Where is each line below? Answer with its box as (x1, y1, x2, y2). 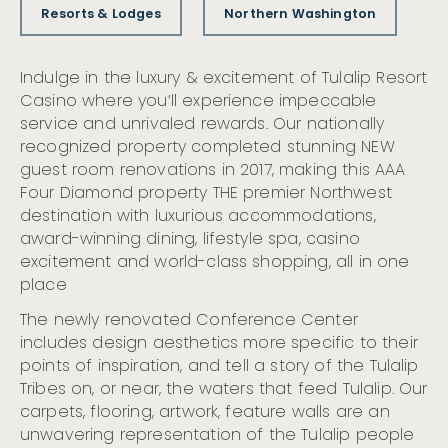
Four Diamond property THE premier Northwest (20, 181, 392, 208)
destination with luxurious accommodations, (20, 204, 376, 231)
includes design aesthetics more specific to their (20, 331, 418, 358)
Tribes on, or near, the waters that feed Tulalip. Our (20, 377, 428, 404)
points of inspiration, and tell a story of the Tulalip (20, 354, 419, 381)
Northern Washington (224, 4, 377, 26)
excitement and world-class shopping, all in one (20, 250, 410, 277)
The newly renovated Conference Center (20, 308, 358, 335)
